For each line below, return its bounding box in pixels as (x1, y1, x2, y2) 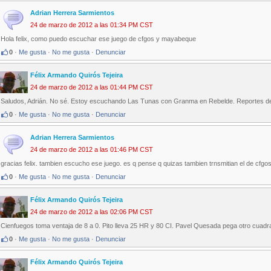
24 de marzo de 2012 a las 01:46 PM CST (30, 146, 153, 154)
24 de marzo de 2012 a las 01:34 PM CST (30, 21, 153, 29)
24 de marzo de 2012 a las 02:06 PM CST (30, 208, 153, 216)
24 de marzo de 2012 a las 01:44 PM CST (30, 83, 153, 91)
